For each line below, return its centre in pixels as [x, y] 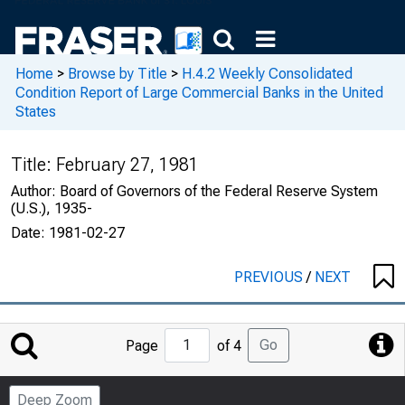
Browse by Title [118, 73]
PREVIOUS [270, 277]
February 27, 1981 [127, 165]
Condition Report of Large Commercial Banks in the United [199, 92]
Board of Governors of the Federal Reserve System [219, 191]
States [36, 111]
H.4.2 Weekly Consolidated [267, 73]
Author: [35, 191]
